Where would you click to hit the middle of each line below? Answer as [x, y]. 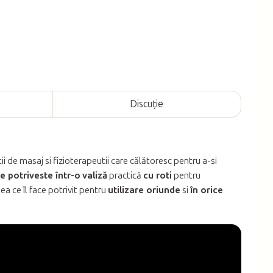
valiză [95, 175]
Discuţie [147, 104]
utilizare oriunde [144, 190]
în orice [207, 190]
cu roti [158, 175]
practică [125, 175]
